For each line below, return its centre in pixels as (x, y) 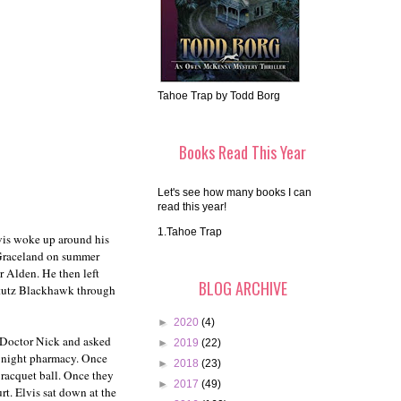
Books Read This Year (243, 153)
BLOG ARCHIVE (243, 289)
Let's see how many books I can (235, 193)
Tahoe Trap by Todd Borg (219, 96)
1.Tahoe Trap (190, 232)
